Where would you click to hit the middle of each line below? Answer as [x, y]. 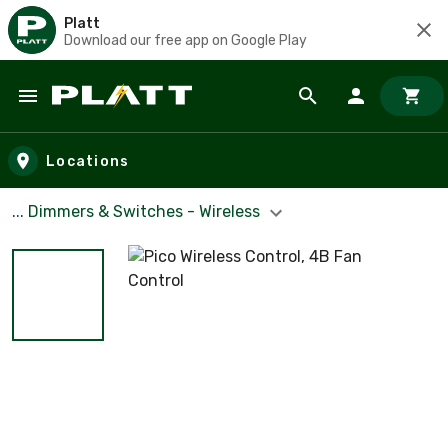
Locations [88, 161]
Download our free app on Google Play [185, 40]
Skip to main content [105, 115]
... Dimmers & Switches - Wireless [138, 211]
